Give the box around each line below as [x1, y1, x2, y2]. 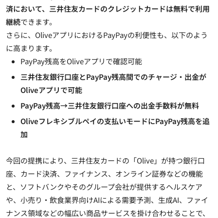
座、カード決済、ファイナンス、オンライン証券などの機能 [6, 168, 203, 179]
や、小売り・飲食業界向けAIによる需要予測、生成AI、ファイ [6, 194, 208, 205]
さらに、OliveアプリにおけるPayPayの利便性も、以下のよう [6, 29, 208, 40]
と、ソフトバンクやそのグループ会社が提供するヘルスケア [6, 181, 202, 192]
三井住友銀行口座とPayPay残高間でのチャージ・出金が [20, 71, 206, 82]
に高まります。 [6, 42, 56, 53]
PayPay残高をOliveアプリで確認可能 [20, 55, 142, 66]
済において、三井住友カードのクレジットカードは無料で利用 [6, 3, 210, 14]
